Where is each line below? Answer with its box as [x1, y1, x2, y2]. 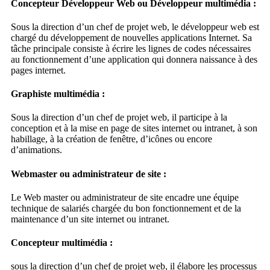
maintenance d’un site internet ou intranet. [10, 213, 169, 224]
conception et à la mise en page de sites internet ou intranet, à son [10, 123, 257, 134]
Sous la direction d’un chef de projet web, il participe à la [10, 112, 227, 123]
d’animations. [10, 145, 62, 155]
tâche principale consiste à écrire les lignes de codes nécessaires [10, 43, 251, 54]
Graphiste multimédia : [10, 89, 105, 99]
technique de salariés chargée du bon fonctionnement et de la [10, 202, 241, 213]
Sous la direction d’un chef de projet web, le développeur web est [10, 21, 259, 32]
